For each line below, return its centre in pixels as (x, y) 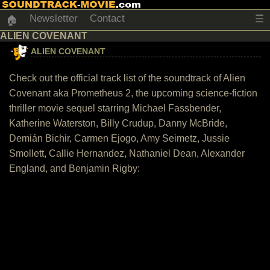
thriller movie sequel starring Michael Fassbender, (115, 108)
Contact (107, 18)
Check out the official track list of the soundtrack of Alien (127, 78)
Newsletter (54, 18)
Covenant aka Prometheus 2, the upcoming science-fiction (133, 93)
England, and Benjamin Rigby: (74, 168)
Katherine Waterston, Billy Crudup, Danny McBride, (118, 123)
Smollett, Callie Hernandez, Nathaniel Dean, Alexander (127, 153)
